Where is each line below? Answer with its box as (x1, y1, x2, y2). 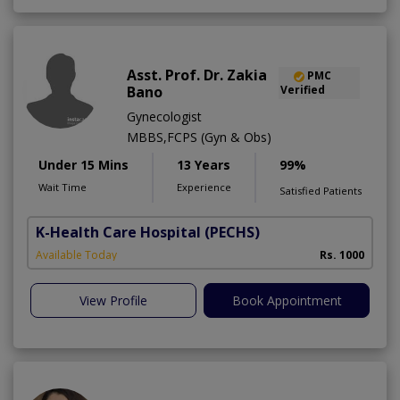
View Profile (79, 292, 147, 310)
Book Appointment (231, 292, 342, 310)
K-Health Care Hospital (36, 222, 201, 243)
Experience (177, 180, 231, 195)
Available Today (36, 247, 117, 263)
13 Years (177, 156, 230, 174)
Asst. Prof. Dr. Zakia (127, 65, 267, 86)
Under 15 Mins (38, 156, 129, 174)
